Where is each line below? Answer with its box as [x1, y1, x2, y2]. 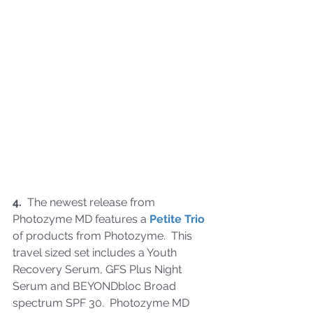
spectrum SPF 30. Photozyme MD [13, 296, 192, 310]
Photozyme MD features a [13, 212, 150, 226]
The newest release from [22, 195, 158, 209]
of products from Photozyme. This [13, 228, 195, 242]
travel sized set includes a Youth [13, 245, 180, 259]
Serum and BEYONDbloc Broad [13, 279, 179, 293]
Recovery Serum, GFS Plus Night [13, 262, 184, 276]
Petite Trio [150, 212, 205, 226]
